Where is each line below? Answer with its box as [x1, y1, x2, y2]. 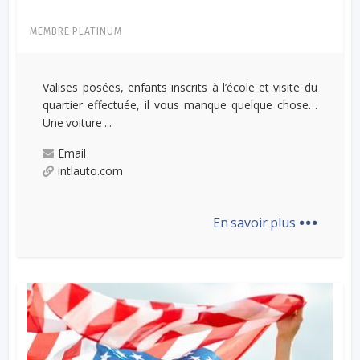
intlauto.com [58, 162, 124, 178]
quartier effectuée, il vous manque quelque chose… [43, 96, 317, 112]
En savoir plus [212, 213, 298, 231]
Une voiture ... [43, 114, 112, 130]
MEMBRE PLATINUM [30, 25, 123, 37]
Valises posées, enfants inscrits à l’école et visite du [43, 79, 317, 95]
